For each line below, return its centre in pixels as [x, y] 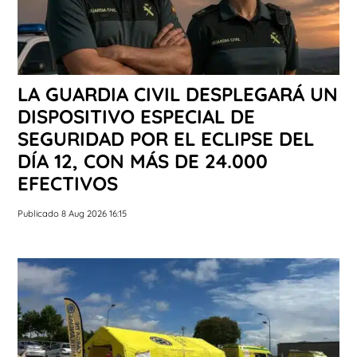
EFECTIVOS [68, 184]
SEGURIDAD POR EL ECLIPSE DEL [166, 139]
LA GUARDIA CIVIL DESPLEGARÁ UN [178, 94]
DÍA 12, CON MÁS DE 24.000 [143, 161]
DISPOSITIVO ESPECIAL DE [136, 117]
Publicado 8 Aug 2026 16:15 [72, 214]
